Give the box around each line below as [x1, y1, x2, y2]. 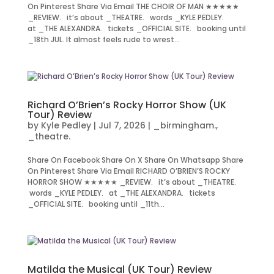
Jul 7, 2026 [98, 119, 146, 131]
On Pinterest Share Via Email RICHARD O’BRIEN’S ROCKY [27, 166, 230, 176]
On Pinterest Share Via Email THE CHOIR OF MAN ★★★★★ [27, 1, 239, 12]
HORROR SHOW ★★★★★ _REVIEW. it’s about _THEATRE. [27, 177, 238, 187]
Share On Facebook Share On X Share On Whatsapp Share [27, 155, 243, 165]
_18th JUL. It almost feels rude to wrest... [27, 34, 180, 45]
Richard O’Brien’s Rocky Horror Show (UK [27, 98, 226, 112]
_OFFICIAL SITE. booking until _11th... [27, 199, 165, 209]
